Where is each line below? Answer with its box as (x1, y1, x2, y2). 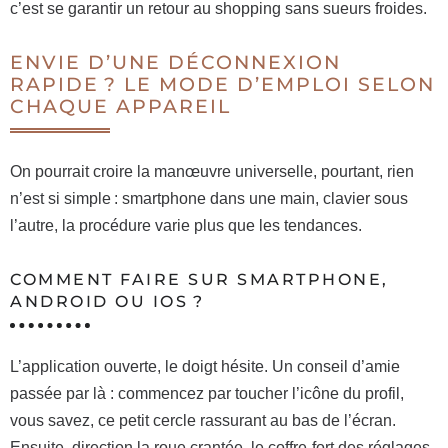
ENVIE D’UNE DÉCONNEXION (10, 51, 341, 74)
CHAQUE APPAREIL (10, 95, 231, 118)
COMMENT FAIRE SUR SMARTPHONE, (10, 270, 389, 289)
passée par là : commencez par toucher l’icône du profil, (10, 385, 404, 402)
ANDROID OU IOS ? (10, 292, 204, 311)
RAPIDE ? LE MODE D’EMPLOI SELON (10, 73, 435, 96)
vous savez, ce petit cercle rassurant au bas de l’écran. (10, 412, 396, 429)
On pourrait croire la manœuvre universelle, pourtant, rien (10, 163, 414, 180)
